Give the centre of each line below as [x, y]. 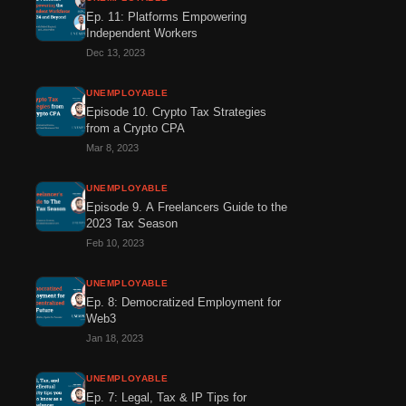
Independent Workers [142, 33]
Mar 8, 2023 [112, 148]
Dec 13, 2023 [116, 53]
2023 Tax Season [132, 223]
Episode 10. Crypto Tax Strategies [176, 112]
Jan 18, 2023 [115, 338]
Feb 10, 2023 [115, 243]
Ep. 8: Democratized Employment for [184, 302]
